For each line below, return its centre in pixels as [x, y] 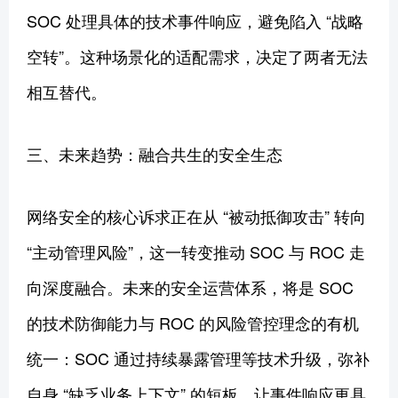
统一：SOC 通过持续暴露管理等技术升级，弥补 [198, 358]
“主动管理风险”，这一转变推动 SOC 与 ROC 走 [196, 251]
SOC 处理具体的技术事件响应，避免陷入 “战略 [195, 20]
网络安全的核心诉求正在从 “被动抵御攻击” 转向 [196, 215]
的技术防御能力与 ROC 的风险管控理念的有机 [193, 322]
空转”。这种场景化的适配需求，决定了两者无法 [197, 56]
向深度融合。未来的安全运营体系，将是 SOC [190, 287]
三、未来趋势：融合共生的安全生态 [155, 153]
